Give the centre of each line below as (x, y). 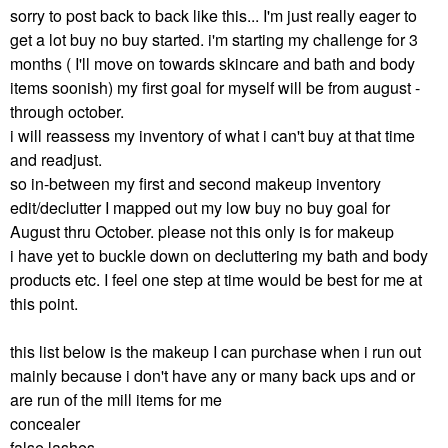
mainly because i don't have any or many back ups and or (212, 375)
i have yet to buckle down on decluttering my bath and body (219, 255)
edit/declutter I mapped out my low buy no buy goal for (200, 207)
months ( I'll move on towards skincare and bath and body (212, 63)
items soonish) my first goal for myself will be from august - (215, 87)
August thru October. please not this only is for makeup (202, 231)
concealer (45, 423)
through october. (67, 111)
